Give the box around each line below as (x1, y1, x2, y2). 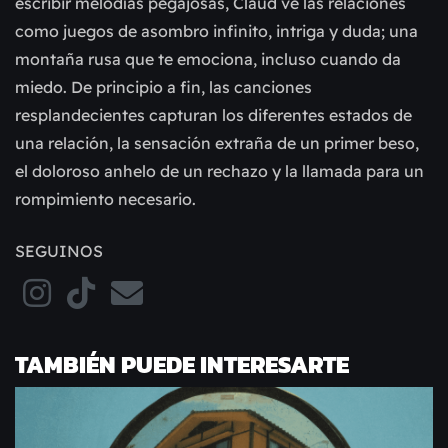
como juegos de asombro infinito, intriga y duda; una (15, 20, 418, 41)
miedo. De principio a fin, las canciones (15, 76, 312, 97)
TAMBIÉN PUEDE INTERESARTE (15, 346, 349, 382)
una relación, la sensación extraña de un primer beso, (15, 132, 419, 153)
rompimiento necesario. (15, 188, 196, 209)
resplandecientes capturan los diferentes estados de (15, 104, 412, 125)
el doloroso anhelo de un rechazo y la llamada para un (15, 160, 424, 181)
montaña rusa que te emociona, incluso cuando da (15, 48, 401, 69)
